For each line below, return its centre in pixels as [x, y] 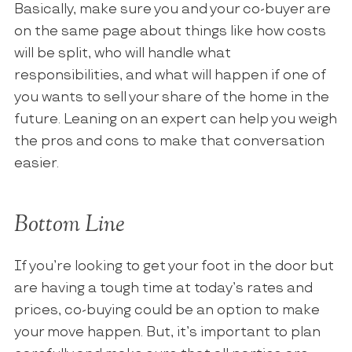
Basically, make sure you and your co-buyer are [172, 10]
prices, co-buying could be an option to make [167, 311]
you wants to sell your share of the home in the [171, 98]
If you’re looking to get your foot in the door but [174, 267]
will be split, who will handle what [122, 54]
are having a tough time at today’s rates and [163, 289]
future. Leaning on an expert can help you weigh [175, 120]
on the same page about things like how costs [170, 32]
